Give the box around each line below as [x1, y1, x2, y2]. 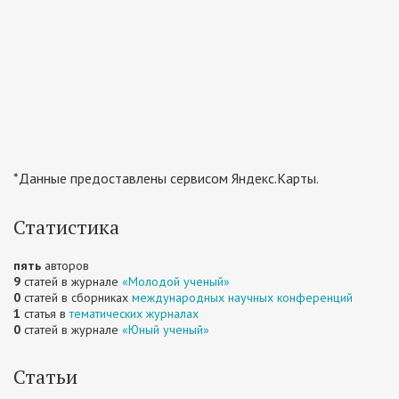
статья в [20, 305, 69, 322]
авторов [41, 257, 89, 273]
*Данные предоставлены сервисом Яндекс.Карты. [13, 169, 319, 187]
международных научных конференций [132, 289, 353, 305]
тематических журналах [69, 305, 199, 322]
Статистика [13, 214, 119, 240]
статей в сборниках [20, 289, 132, 305]
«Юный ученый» [122, 322, 209, 338]
